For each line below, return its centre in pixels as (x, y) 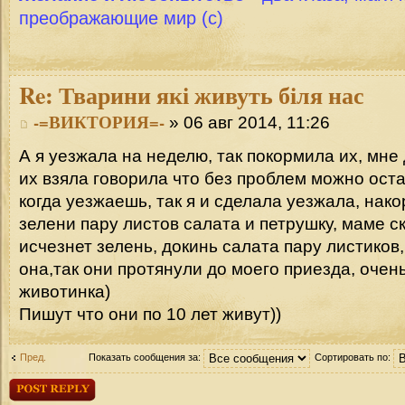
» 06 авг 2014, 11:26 (247, 123)
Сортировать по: (353, 357)
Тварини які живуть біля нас (209, 95)
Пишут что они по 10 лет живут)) (150, 314)
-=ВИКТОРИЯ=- (99, 122)
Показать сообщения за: (146, 357)
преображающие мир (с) (121, 18)
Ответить (33, 385)
